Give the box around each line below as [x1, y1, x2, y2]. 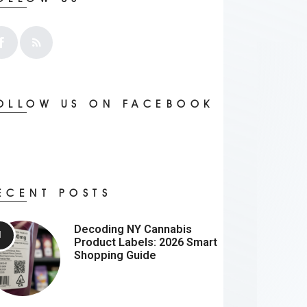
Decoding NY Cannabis [74, 222, 193, 236]
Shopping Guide [74, 248, 157, 262]
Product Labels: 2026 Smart [74, 235, 218, 249]
